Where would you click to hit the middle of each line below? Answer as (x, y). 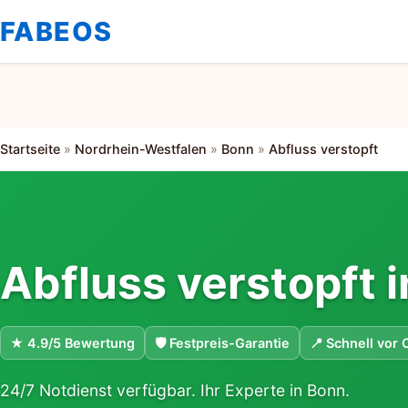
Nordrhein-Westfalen (141, 149)
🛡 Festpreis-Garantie (222, 343)
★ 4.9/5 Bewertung (72, 343)
